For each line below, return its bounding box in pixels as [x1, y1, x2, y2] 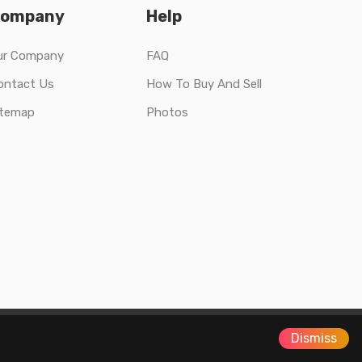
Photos [146, 105, 188, 120]
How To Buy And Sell [146, 77, 262, 92]
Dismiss [291, 330, 337, 346]
